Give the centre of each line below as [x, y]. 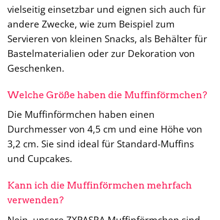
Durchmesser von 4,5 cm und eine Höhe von [105, 129]
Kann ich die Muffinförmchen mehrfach [100, 186]
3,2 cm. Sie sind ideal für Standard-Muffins [101, 144]
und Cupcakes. [40, 159]
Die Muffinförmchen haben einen [81, 114]
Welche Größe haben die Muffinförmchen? [107, 95]
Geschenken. [36, 68]
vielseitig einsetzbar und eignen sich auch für [107, 9]
